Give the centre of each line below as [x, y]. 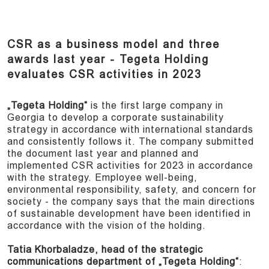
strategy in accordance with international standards [130, 130]
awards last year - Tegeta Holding [108, 59]
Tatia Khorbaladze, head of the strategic [105, 250]
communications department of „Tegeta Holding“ [123, 262]
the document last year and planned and [103, 154]
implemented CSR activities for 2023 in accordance [130, 166]
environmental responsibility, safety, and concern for [132, 190]
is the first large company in [156, 106]
